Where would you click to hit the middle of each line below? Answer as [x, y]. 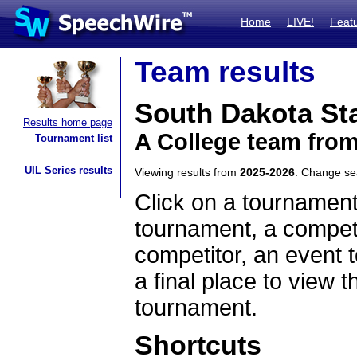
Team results [225, 72]
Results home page [68, 122]
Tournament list [74, 138]
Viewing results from [187, 172]
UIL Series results [69, 170]
